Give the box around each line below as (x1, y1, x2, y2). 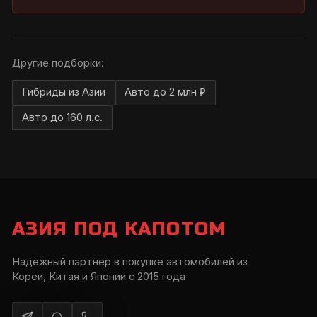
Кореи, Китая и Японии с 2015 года (12, 270, 185, 283)
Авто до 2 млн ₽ (125, 86, 207, 99)
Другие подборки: (12, 57, 104, 69)
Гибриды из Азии (21, 86, 105, 99)
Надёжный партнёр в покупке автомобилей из (12, 255, 248, 268)
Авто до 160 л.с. (21, 110, 103, 124)
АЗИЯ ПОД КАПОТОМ (12, 217, 226, 240)
